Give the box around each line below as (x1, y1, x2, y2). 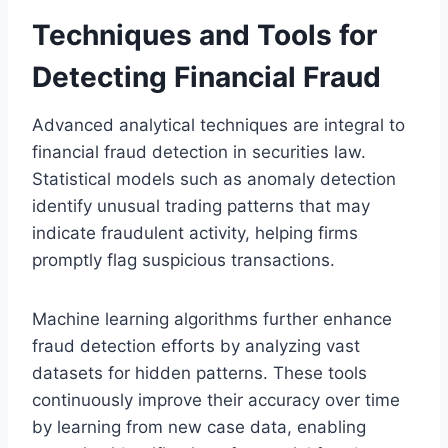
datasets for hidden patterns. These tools (32, 362, 367, 383)
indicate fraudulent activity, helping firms (32, 222, 358, 243)
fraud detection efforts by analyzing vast (32, 335, 360, 356)
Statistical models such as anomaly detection (32, 168, 396, 189)
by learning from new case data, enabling (32, 416, 366, 437)
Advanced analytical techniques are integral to (32, 114, 405, 135)
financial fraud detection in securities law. (32, 141, 366, 162)
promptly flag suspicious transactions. (32, 249, 335, 270)
